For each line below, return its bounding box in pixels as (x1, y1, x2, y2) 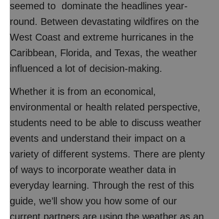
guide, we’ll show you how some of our (10, 196, 177, 206)
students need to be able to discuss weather (10, 117, 201, 128)
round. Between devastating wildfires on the (10, 16, 199, 27)
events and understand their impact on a (10, 133, 185, 144)
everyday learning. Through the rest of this (10, 180, 194, 191)
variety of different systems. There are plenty (10, 149, 205, 159)
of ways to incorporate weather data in (10, 164, 176, 175)
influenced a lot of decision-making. (10, 63, 162, 74)
